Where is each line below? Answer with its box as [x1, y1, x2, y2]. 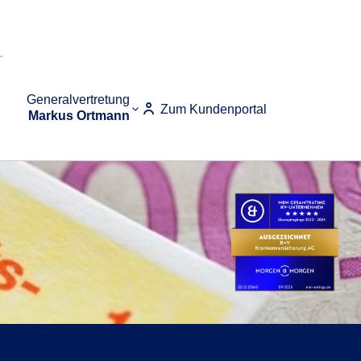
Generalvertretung [27, 92, 130, 106]
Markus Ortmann [28, 108, 130, 122]
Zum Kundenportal [157, 102, 267, 116]
